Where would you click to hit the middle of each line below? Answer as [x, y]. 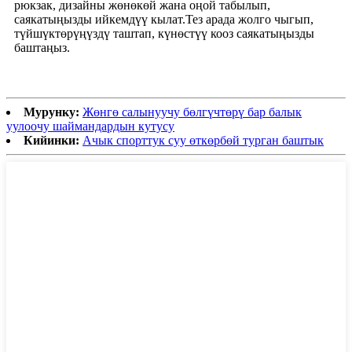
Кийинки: [51, 141]
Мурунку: [51, 112]
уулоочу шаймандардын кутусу [90, 126]
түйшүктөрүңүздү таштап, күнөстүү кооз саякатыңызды [164, 34]
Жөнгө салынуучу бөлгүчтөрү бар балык [192, 112]
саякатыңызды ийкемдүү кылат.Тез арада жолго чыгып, [164, 20]
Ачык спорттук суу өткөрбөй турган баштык [203, 141]
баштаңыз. [42, 48]
